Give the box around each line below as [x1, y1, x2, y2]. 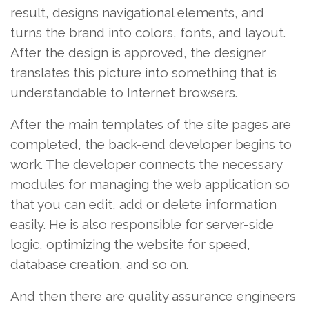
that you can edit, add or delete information [10, 197, 277, 212]
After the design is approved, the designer [10, 45, 266, 60]
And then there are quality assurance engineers [10, 288, 296, 303]
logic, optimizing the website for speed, [10, 237, 250, 252]
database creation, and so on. [10, 257, 188, 272]
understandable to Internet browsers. [10, 85, 237, 100]
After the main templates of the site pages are [10, 117, 291, 132]
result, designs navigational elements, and [10, 5, 264, 20]
